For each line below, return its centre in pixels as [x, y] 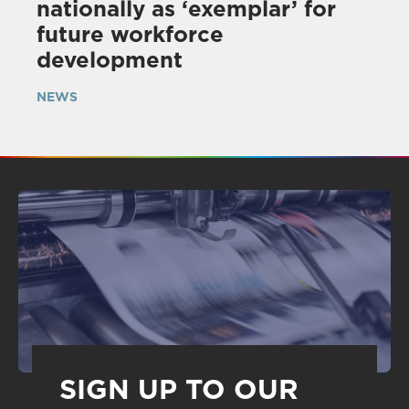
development [110, 59]
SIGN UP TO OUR [179, 388]
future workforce [130, 34]
